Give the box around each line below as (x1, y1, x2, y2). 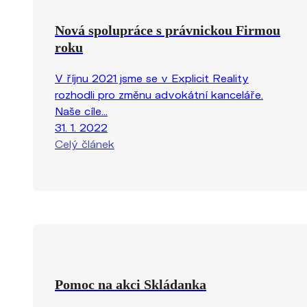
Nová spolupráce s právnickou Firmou (55, 22, 280, 38)
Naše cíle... (55, 103, 108, 117)
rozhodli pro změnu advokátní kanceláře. (55, 87, 263, 101)
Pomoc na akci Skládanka (55, 276, 206, 292)
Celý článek (55, 136, 114, 150)
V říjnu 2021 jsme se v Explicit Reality (55, 71, 249, 84)
